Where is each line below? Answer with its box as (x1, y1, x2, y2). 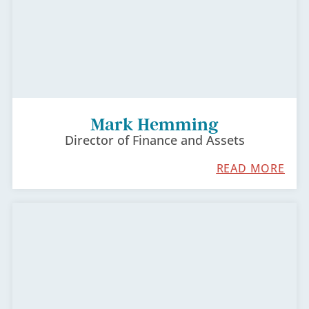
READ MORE (216, 161, 285, 176)
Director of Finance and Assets (64, 132, 245, 148)
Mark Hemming (90, 114, 219, 134)
